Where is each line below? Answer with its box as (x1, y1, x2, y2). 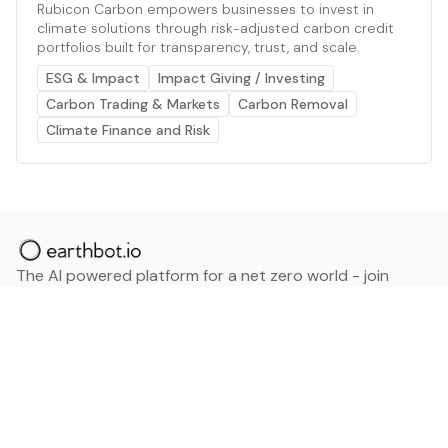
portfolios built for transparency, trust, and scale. (37, 38, 360, 56)
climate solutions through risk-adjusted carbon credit (37, 19, 394, 37)
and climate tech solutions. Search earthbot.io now (16, 313, 390, 334)
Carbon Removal (238, 95, 348, 113)
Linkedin (24, 385, 82, 406)
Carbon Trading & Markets (46, 95, 220, 113)
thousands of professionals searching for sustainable (16, 289, 404, 310)
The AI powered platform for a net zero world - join (16, 265, 389, 286)
